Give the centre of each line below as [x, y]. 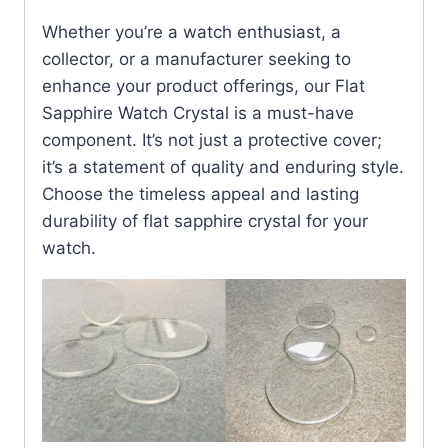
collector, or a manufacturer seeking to [196, 58]
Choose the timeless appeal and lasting [200, 193]
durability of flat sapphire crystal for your [205, 220]
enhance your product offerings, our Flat [203, 85]
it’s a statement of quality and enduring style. [223, 166]
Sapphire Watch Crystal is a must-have [198, 112]
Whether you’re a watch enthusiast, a [191, 31]
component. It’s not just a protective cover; [212, 139]
